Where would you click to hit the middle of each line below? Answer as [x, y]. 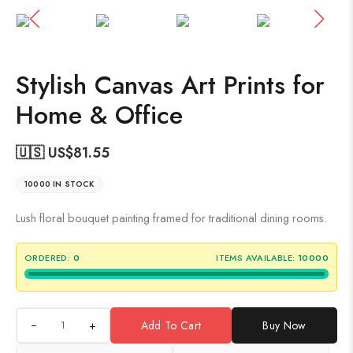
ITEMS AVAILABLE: [256, 258]
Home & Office [99, 115]
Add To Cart [171, 325]
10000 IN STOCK [59, 184]
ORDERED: [48, 258]
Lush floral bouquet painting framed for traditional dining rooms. [171, 218]
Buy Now [284, 325]
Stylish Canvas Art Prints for [170, 85]
